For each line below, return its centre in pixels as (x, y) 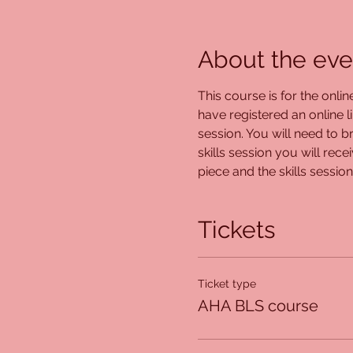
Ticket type (227, 284)
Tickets (236, 230)
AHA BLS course (258, 306)
